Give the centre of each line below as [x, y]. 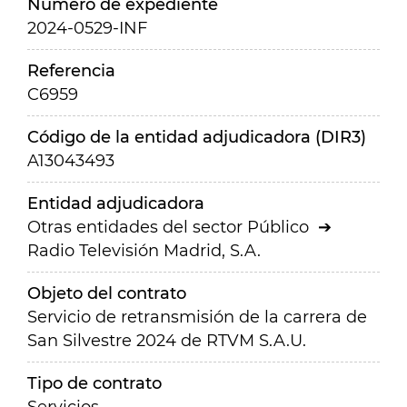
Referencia [71, 71]
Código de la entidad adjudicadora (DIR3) [197, 137]
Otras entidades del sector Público [168, 227]
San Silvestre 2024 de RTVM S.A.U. [167, 341]
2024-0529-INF [87, 28]
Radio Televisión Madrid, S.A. [144, 251]
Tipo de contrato [94, 383]
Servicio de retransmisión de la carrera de [197, 317]
